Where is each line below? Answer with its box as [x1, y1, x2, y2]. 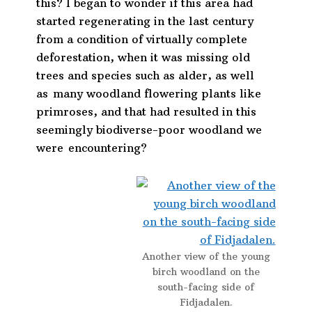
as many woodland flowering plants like [36, 86, 262, 101]
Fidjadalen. [179, 296, 233, 309]
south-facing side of [157, 281, 255, 294]
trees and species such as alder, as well [36, 68, 255, 83]
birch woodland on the [152, 265, 260, 279]
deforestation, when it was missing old [36, 50, 251, 65]
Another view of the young [141, 250, 270, 263]
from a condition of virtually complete [36, 32, 248, 47]
